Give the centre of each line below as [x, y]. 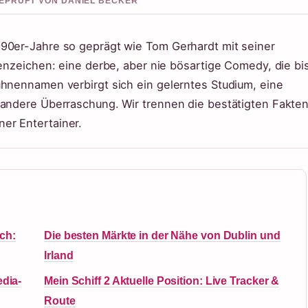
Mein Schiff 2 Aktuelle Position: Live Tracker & [162, 281]
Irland [59, 255]
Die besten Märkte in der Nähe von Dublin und [162, 235]
